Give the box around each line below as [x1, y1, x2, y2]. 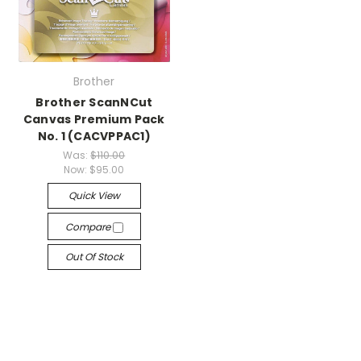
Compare [64, 219, 113, 234]
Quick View [68, 188, 120, 202]
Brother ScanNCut [35, 93, 153, 110]
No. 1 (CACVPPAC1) [37, 127, 151, 144]
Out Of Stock [64, 249, 123, 263]
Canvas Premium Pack [23, 110, 165, 127]
